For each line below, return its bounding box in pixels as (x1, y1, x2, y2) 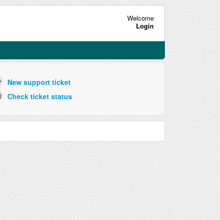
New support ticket (7, 77, 71, 87)
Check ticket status (7, 91, 72, 101)
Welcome (127, 13, 154, 23)
